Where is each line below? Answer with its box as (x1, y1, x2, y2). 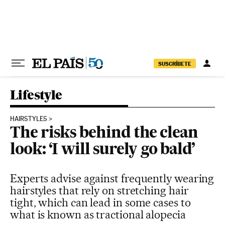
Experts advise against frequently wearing (10, 172, 214, 185)
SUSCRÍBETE (158, 60, 191, 67)
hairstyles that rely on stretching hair (10, 184, 189, 197)
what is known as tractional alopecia (10, 208, 186, 221)
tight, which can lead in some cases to (10, 196, 191, 209)
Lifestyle (10, 87, 62, 102)
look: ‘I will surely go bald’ (10, 143, 195, 158)
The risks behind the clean (10, 126, 198, 141)
